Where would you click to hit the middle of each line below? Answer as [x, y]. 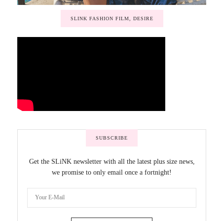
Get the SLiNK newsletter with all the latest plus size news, [112, 161]
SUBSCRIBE [112, 138]
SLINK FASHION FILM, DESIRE [112, 18]
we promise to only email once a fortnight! [112, 172]
